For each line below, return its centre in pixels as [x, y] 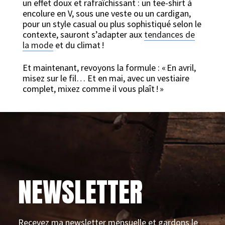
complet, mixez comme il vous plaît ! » [93, 89]
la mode [38, 45]
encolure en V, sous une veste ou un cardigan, [106, 13]
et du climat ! [79, 45]
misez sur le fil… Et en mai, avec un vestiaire [106, 78]
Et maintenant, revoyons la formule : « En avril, [109, 68]
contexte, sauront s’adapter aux [83, 34]
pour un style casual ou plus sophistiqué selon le [112, 24]
